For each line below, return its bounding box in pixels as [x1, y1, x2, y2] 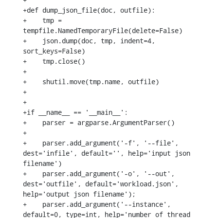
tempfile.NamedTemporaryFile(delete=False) [23, 25, 182, 35]
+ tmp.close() [23, 56, 85, 66]
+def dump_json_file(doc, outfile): [23, 5, 155, 15]
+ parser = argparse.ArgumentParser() [23, 117, 175, 127]
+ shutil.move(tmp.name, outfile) [23, 76, 159, 86]
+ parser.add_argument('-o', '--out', [23, 168, 175, 178]
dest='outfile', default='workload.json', [23, 179, 179, 188]
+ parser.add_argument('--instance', [23, 199, 171, 209]
